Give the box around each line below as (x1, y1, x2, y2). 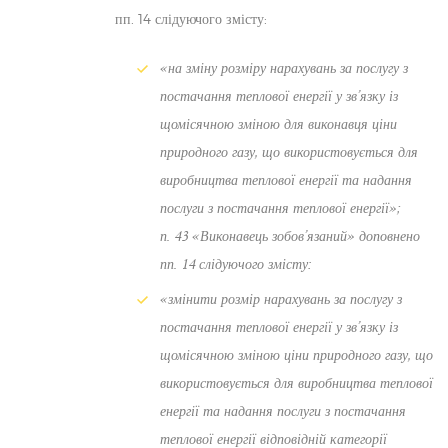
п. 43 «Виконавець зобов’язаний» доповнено (160, 227, 420, 245)
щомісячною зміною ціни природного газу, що (160, 346, 433, 364)
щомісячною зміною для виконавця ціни (160, 115, 397, 133)
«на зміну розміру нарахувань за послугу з (160, 59, 408, 77)
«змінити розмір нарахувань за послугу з (160, 290, 402, 308)
